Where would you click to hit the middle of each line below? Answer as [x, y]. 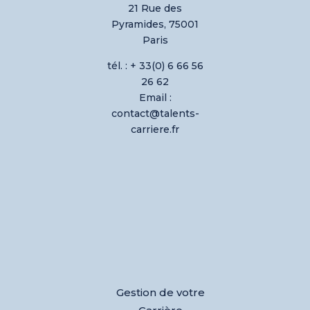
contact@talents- [155, 114]
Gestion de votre [160, 292]
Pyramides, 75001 [155, 25]
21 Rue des [155, 9]
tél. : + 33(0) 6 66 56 [155, 66]
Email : [155, 98]
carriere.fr [155, 130]
